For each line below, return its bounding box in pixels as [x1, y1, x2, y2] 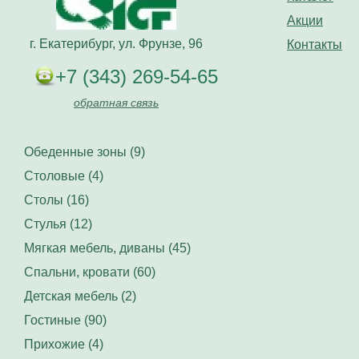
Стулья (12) [24, 217, 92, 232]
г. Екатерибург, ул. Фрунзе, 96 [30, 37, 203, 51]
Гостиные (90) [24, 313, 107, 328]
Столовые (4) [24, 169, 103, 184]
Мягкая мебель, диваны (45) [24, 241, 191, 256]
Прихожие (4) [24, 337, 103, 352]
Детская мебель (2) [24, 289, 136, 304]
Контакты [287, 38, 342, 52]
